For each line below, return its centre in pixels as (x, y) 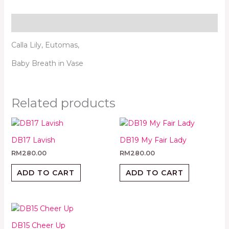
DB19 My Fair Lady (153, 140)
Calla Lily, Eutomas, (45, 45)
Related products (63, 103)
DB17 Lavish (33, 140)
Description (33, 23)
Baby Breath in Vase (47, 63)
